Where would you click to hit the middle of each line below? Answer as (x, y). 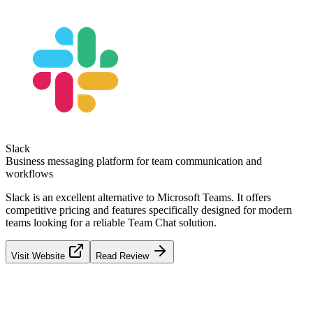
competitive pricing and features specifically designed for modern (149, 210)
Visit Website (39, 256)
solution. (196, 222)
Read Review (124, 256)
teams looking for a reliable (67, 222)
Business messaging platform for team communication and (134, 161)
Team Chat (152, 222)
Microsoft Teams (194, 197)
